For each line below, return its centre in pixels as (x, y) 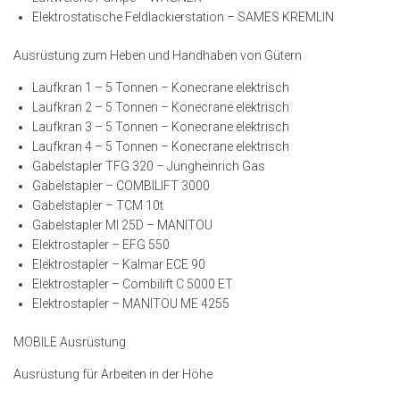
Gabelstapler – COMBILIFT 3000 (121, 186)
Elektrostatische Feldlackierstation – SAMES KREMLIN (183, 17)
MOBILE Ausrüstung (70, 342)
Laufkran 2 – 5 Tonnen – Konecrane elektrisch (161, 108)
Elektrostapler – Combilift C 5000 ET (133, 284)
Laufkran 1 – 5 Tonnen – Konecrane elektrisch (161, 88)
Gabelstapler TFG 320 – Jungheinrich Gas (149, 167)
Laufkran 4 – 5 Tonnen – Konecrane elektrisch (161, 147)
